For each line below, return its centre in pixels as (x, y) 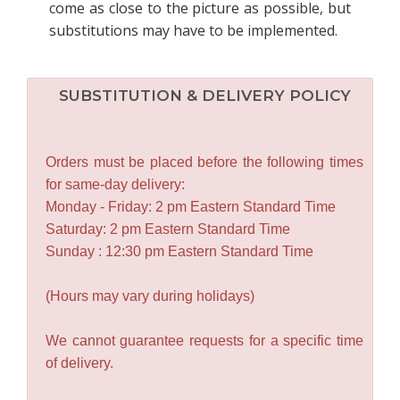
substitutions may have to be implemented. (193, 30)
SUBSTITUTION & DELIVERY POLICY (204, 95)
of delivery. (79, 362)
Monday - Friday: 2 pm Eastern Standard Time (191, 206)
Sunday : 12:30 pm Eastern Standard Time (179, 251)
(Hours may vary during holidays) (150, 296)
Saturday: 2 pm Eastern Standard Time (168, 229)
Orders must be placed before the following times (204, 162)
